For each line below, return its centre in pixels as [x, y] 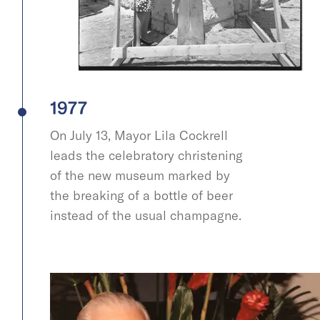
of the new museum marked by [140, 175]
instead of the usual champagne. [147, 215]
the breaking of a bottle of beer [141, 195]
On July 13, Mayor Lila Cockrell [139, 135]
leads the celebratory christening [146, 155]
